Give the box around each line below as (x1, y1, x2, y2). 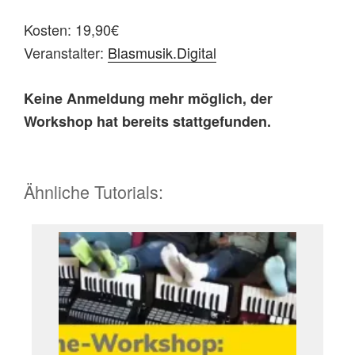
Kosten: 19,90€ (24, 18, 119, 40)
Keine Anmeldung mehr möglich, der (24, 87, 273, 109)
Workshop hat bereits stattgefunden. (24, 110, 271, 132)
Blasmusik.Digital (108, 41, 216, 63)
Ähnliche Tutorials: (24, 178, 163, 204)
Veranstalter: (24, 41, 108, 63)
